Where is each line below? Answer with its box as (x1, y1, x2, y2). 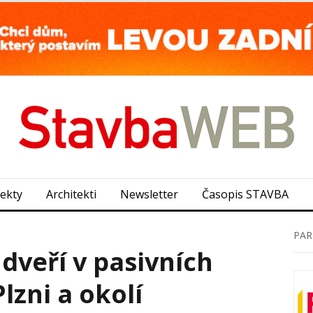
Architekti (46, 186, 96, 202)
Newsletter (120, 186, 178, 202)
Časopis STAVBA (202, 186, 289, 202)
